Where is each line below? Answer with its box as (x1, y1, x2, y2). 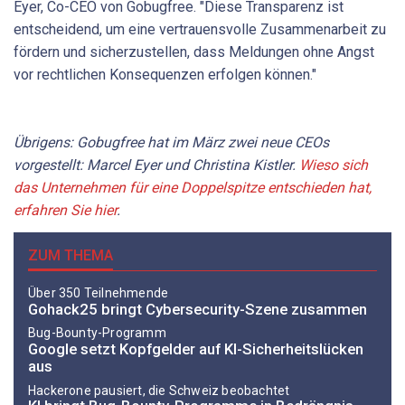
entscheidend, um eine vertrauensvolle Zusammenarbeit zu (14, 20, 386, 38)
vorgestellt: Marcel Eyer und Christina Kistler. (14, 155, 299, 174)
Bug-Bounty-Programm (28, 325, 166, 341)
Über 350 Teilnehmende (28, 286, 169, 301)
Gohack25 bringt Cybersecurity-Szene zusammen (28, 299, 367, 318)
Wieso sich (299, 155, 368, 174)
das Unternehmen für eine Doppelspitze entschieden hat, (14, 178, 372, 196)
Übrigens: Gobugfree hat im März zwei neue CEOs (14, 133, 329, 151)
